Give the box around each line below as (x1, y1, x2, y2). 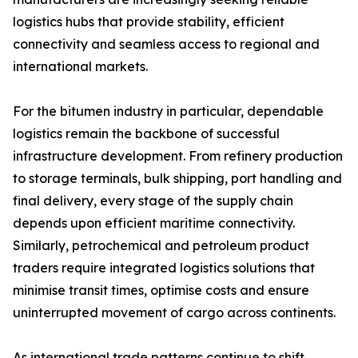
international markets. (13, 58, 148, 74)
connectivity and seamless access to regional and (13, 36, 320, 52)
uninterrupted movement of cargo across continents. (13, 304, 336, 320)
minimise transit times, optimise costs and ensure (13, 282, 309, 298)
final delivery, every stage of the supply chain (13, 193, 293, 209)
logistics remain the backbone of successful (13, 125, 280, 141)
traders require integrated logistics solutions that (13, 260, 315, 276)
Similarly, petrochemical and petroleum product (13, 237, 309, 253)
